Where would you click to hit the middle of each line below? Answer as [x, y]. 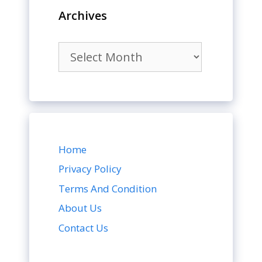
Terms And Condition [108, 188]
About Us [80, 208]
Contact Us [83, 227]
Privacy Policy [90, 169]
